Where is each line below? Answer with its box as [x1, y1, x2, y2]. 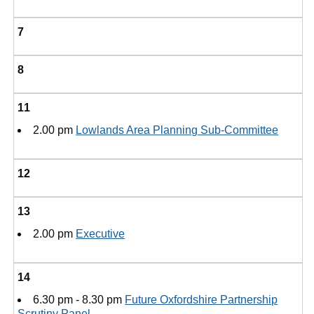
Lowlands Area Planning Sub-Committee [76, 124, 279, 136]
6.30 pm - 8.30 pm [33, 294, 125, 306]
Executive [76, 228, 125, 240]
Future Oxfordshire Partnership [125, 294, 278, 306]
